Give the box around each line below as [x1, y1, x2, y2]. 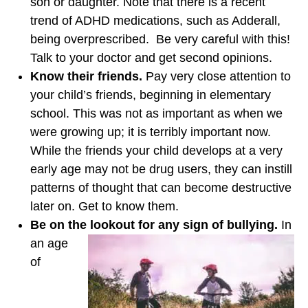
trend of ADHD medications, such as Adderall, [30, 14, 280, 28]
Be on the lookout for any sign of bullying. [30, 218, 281, 232]
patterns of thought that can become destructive [30, 181, 291, 195]
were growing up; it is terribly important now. [30, 125, 274, 140]
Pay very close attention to [146, 69, 291, 84]
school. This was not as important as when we [30, 107, 283, 121]
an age [30, 236, 68, 251]
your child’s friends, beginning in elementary [30, 88, 271, 102]
